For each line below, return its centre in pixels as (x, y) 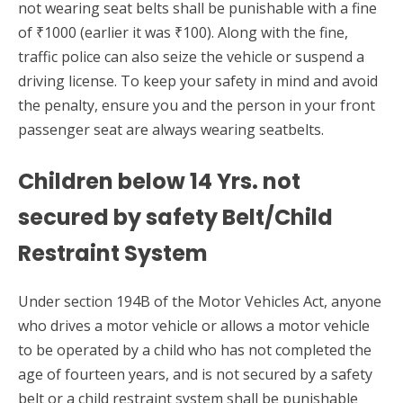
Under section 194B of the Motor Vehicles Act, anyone (200, 302)
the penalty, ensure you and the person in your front (197, 106)
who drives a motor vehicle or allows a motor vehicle (194, 326)
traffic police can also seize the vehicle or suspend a (191, 57)
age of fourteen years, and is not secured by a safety (195, 375)
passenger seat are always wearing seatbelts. (171, 130)
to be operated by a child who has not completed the (195, 350)
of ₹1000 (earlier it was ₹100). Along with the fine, (183, 33)
